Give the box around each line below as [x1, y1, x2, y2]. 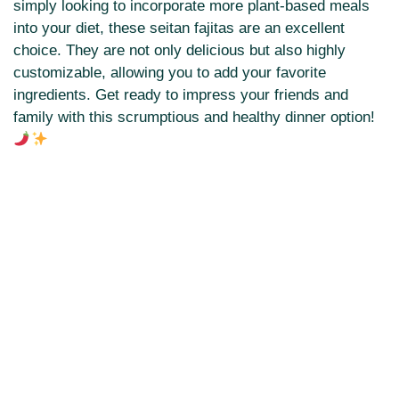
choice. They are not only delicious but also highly [13, 41, 346, 59]
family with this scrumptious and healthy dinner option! [13, 108, 375, 126]
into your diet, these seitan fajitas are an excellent [13, 19, 345, 37]
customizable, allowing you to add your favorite [13, 63, 326, 81]
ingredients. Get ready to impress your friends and [13, 85, 348, 103]
